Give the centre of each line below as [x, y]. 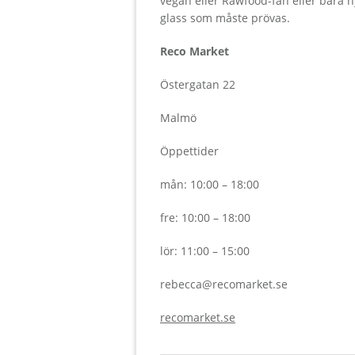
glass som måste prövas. [225, 18]
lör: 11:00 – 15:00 [205, 251]
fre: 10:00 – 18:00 [205, 218]
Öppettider [189, 151]
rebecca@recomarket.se [224, 284]
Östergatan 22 [198, 85]
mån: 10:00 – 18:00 [210, 185]
